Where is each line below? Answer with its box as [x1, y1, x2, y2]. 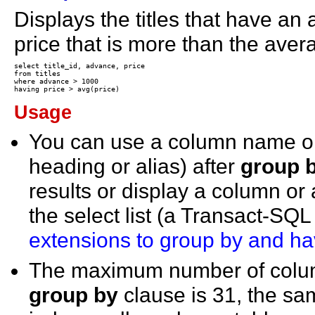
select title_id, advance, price [14, 62, 145, 70]
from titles [14, 70, 60, 78]
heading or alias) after [29, 154, 241, 179]
